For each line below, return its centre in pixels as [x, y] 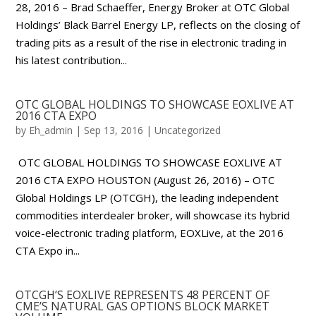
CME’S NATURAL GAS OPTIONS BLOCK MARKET [143, 306]
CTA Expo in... [48, 250]
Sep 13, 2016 [114, 130]
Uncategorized [188, 130]
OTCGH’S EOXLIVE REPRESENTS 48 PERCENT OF [143, 295]
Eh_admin [51, 130]
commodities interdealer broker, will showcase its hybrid [153, 215]
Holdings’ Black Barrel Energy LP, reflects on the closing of [158, 25]
